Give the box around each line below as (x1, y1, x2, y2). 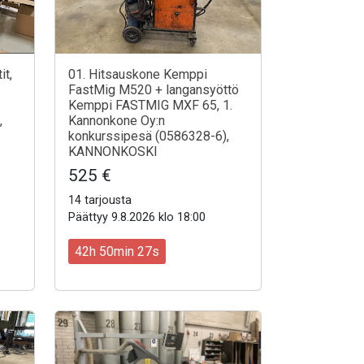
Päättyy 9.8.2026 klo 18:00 (68, 210, 206, 225)
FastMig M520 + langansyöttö (68, 82, 239, 98)
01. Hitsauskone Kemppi (68, 67, 207, 83)
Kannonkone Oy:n (68, 113, 165, 129)
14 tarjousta (68, 193, 132, 208)
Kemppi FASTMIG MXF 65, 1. (68, 97, 232, 114)
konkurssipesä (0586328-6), (68, 128, 229, 145)
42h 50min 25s (75, 243, 159, 259)
